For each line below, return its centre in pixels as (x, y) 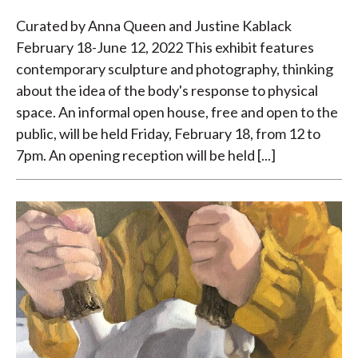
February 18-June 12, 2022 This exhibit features (165, 47)
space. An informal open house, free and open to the (177, 111)
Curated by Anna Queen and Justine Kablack (154, 25)
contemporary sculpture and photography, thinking (175, 68)
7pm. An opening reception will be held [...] (146, 155)
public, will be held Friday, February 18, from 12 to (168, 133)
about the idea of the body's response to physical (167, 90)
